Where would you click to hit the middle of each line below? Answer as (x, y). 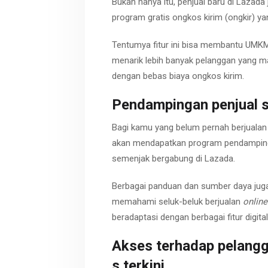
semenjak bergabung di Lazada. (173, 159)
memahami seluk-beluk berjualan (177, 201)
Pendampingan (160, 105)
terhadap (185, 246)
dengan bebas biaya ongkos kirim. (178, 76)
